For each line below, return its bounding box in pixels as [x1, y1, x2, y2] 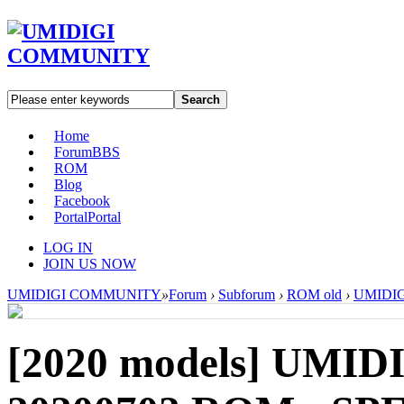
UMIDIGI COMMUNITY [7, 286, 161, 302]
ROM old [287, 286, 342, 302]
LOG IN [43, 239, 93, 255]
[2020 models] [7, 339, 271, 387]
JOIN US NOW [43, 255, 136, 271]
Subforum [218, 286, 275, 302]
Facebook [54, 192, 110, 208]
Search [181, 92, 220, 106]
